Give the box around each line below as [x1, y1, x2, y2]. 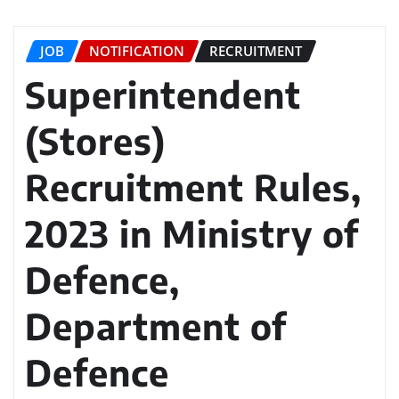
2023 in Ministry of [25, 210, 359, 256]
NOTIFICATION [89, 41, 184, 60]
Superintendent [25, 71, 301, 117]
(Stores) [25, 118, 166, 163]
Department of [25, 303, 287, 348]
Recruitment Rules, [25, 164, 362, 209]
